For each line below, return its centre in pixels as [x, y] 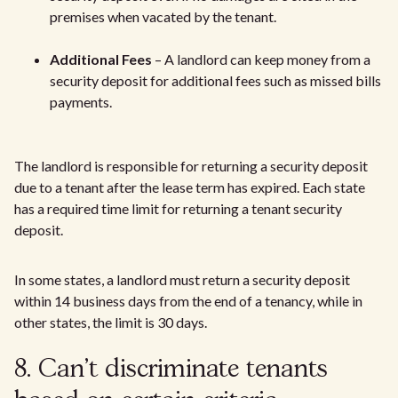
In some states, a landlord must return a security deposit [182, 280]
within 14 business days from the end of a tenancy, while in [188, 301]
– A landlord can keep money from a [261, 60]
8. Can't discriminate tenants [171, 370]
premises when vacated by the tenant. [163, 17]
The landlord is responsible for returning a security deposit [191, 166]
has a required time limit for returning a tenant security [178, 209]
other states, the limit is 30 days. [111, 322]
